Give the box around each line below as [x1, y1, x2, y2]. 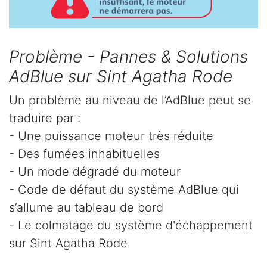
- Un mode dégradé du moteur [9, 164, 181, 179]
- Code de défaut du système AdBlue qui [9, 182, 239, 197]
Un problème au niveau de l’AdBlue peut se [9, 93, 251, 108]
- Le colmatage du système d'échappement [9, 218, 253, 233]
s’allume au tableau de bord [9, 200, 163, 215]
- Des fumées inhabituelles [9, 147, 160, 162]
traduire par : [9, 111, 80, 126]
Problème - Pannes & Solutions [9, 46, 248, 67]
